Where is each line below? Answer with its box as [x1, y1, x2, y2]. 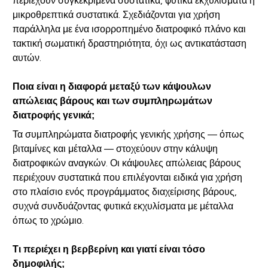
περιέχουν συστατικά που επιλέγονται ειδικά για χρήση [12, 172, 242, 183]
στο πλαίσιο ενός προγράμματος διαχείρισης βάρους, [12, 187, 237, 197]
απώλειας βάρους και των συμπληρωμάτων [12, 96, 212, 106]
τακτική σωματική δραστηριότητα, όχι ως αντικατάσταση [12, 38, 246, 49]
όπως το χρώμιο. [12, 215, 84, 226]
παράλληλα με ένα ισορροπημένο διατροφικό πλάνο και [12, 24, 246, 35]
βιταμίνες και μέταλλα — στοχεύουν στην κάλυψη [12, 144, 218, 154]
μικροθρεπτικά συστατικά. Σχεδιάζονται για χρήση [12, 10, 220, 20]
